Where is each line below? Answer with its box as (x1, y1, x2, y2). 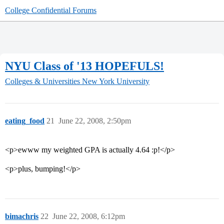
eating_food (5, 116, 44, 125)
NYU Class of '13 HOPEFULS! (5, 59, 164, 72)
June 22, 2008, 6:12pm (52, 212, 125, 221)
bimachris (5, 212, 38, 221)
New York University (82, 77, 149, 86)
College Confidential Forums (5, 6, 96, 14)
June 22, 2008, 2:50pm (58, 116, 131, 125)
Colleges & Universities (5, 77, 80, 86)
